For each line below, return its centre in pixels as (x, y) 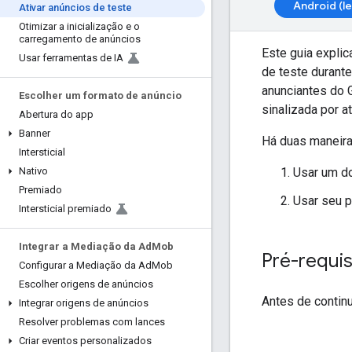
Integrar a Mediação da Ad (85, 246)
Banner (35, 133)
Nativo (33, 171)
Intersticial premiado (65, 209)
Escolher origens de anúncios (86, 284)
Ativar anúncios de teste (75, 7)
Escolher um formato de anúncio (100, 95)
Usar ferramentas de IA (71, 58)
